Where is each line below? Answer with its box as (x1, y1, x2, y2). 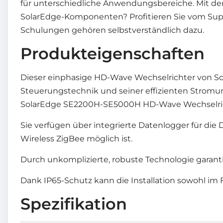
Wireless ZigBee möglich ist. (20, 133, 132, 143)
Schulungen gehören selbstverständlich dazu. (20, 25, 204, 35)
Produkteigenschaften (20, 43, 205, 63)
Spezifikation (20, 194, 127, 214)
